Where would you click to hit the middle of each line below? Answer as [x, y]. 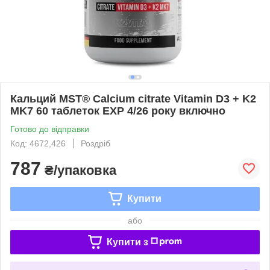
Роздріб [96, 143]
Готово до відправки [50, 129]
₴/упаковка [79, 170]
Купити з [127, 242]
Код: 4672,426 [38, 143]
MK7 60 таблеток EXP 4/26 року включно [118, 111]
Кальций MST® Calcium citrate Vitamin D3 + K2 [133, 99]
